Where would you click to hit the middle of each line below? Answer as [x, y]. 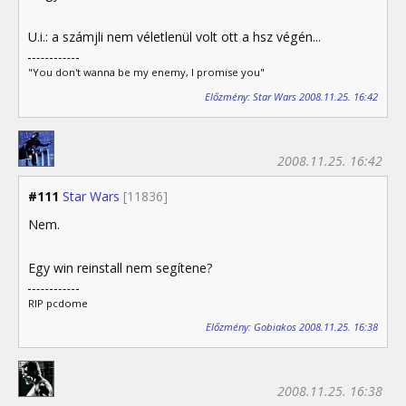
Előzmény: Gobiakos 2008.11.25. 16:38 [292, 327]
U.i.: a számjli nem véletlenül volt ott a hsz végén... [174, 37]
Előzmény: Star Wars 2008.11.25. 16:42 [291, 96]
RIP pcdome [58, 303]
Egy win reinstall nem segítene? [121, 267]
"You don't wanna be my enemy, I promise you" [146, 72]
